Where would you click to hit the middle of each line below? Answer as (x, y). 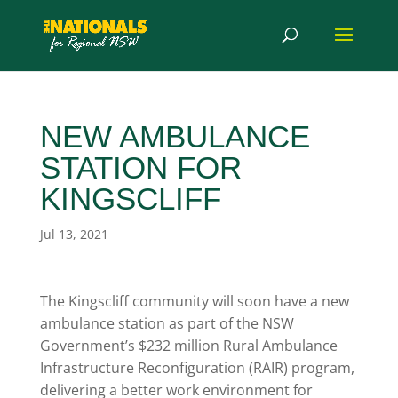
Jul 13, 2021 (74, 234)
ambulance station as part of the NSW (167, 323)
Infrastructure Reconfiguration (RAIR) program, (197, 368)
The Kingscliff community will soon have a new (194, 301)
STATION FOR (140, 167)
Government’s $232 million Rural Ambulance (188, 346)
